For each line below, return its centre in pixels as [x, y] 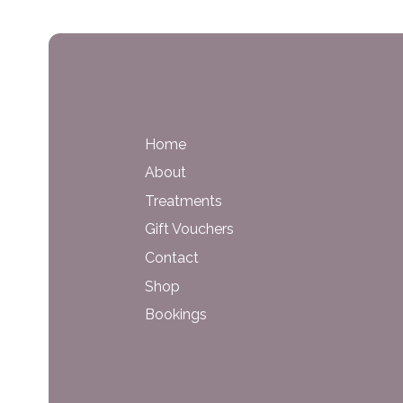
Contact [172, 257]
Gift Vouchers [190, 229]
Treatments [184, 201]
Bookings [176, 315]
